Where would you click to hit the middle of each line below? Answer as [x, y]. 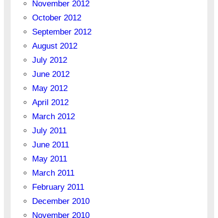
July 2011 [49, 131]
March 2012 [53, 117]
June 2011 [50, 145]
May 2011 [49, 159]
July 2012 [49, 60]
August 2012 [54, 46]
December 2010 [61, 201]
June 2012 [51, 74]
